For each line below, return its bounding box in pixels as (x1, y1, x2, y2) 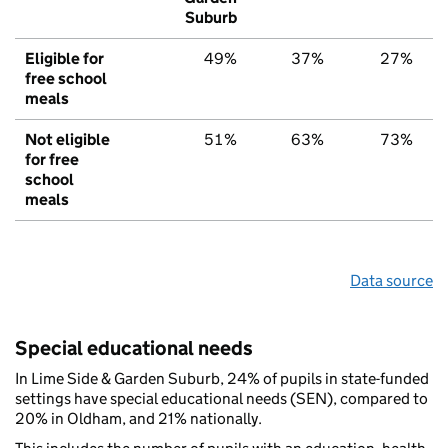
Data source (350, 271, 433, 291)
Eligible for (25, 49, 104, 69)
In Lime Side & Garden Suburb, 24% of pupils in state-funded (15, 369, 429, 389)
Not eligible (25, 130, 110, 150)
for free (25, 150, 79, 170)
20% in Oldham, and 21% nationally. (15, 409, 262, 429)
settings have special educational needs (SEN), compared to (15, 389, 428, 409)
